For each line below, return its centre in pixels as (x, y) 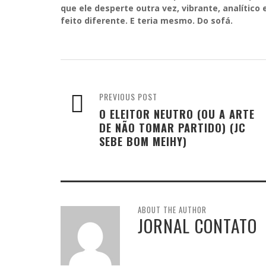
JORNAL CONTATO (197, 225)
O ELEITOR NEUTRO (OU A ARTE (177, 113)
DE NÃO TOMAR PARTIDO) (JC (172, 127)
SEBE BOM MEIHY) (143, 141)
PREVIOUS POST (128, 96)
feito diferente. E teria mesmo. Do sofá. (147, 20)
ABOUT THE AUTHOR (172, 209)
